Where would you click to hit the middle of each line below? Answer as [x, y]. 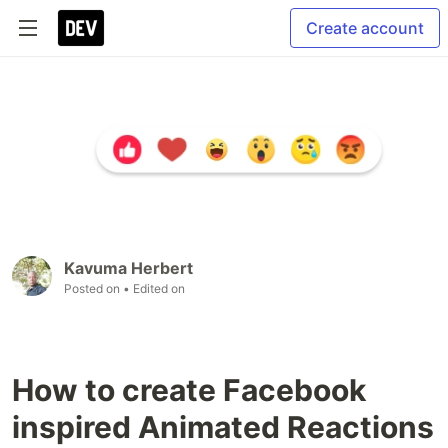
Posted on [93, 289]
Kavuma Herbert [128, 268]
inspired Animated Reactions [223, 427]
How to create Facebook [189, 390]
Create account [365, 28]
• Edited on [154, 289]
